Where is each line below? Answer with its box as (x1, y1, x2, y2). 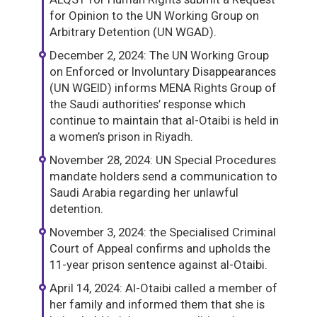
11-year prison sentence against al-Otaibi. (50, 258, 267, 272)
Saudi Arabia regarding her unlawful (50, 185, 238, 200)
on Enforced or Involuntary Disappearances (50, 64, 276, 79)
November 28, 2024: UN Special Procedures (50, 153, 276, 168)
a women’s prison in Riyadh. (50, 129, 193, 144)
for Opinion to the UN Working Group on (50, 8, 259, 23)
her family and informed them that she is (50, 297, 265, 312)
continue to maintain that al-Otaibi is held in (50, 113, 279, 128)
